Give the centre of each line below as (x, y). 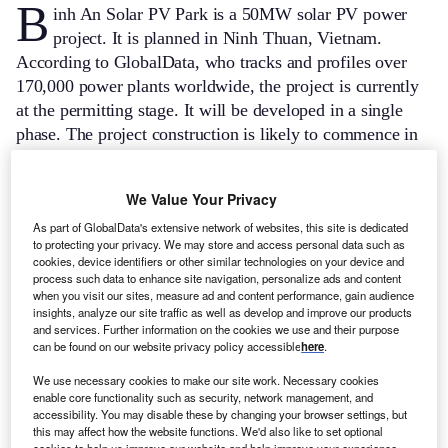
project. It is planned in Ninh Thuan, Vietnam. (218, 38)
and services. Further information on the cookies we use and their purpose (216, 328)
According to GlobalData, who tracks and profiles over (211, 62)
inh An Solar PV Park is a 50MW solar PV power (230, 14)
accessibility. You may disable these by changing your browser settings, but (220, 413)
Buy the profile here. (153, 182)
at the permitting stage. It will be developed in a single (209, 110)
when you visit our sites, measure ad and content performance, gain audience (224, 294)
